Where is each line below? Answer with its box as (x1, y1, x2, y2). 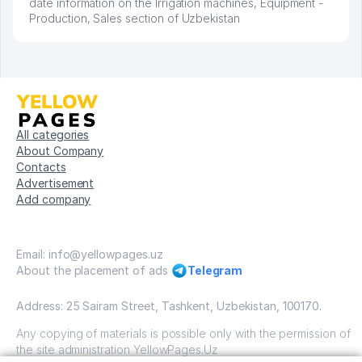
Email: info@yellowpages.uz (16, 247, 163, 262)
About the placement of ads (16, 263, 168, 278)
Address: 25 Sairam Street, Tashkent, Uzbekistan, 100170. (16, 299, 322, 314)
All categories (16, 128, 90, 142)
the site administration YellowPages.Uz (16, 343, 219, 357)
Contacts (16, 160, 66, 175)
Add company (16, 192, 91, 207)
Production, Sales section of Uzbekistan (29, 11, 241, 26)
